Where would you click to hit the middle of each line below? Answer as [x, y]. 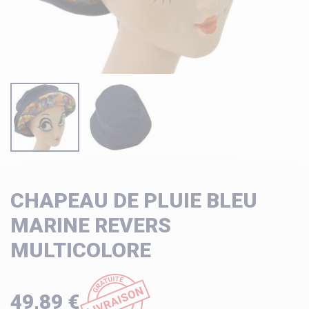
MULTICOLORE [81, 250]
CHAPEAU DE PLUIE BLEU [134, 200]
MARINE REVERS [91, 225]
